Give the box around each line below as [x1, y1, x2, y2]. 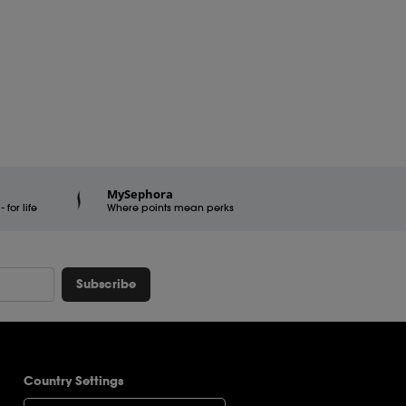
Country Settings [24, 372, 124, 390]
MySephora [107, 185, 174, 202]
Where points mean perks [107, 200, 235, 214]
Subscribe [75, 275, 136, 293]
